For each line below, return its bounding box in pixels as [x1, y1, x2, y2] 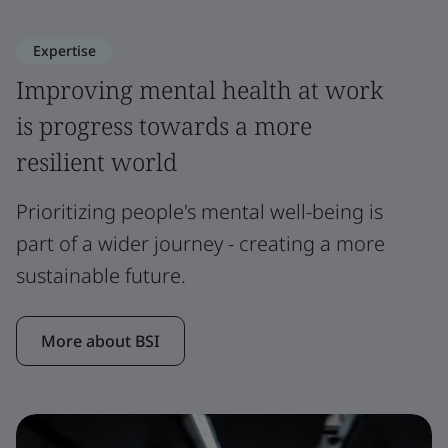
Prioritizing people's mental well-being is [16, 197, 383, 225]
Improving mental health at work [16, 72, 383, 106]
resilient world [16, 144, 177, 178]
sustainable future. [16, 261, 186, 289]
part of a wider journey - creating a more [16, 229, 385, 257]
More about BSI [41, 329, 160, 352]
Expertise [33, 40, 96, 60]
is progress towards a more [16, 108, 312, 142]
